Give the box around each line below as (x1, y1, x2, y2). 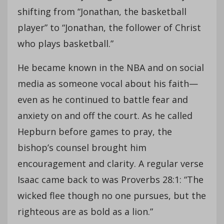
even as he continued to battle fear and (17, 93, 188, 105)
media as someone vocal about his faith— (17, 77, 198, 89)
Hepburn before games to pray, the (17, 125, 172, 137)
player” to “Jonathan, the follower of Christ (17, 21, 201, 33)
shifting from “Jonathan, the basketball (17, 5, 186, 17)
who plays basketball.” (17, 37, 113, 49)
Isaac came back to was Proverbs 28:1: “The (17, 173, 203, 185)
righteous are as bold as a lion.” (17, 205, 153, 217)
